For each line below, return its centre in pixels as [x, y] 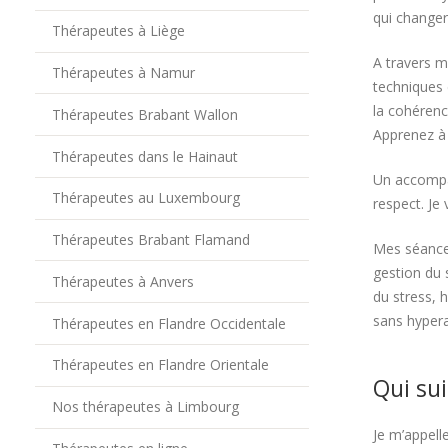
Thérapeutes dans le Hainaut [144, 156]
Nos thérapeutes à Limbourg [145, 407]
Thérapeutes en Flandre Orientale [160, 365]
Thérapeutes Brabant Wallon [144, 114]
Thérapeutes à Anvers [122, 281]
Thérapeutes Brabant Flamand [150, 240]
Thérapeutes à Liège [118, 31]
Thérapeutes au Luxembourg [145, 198]
